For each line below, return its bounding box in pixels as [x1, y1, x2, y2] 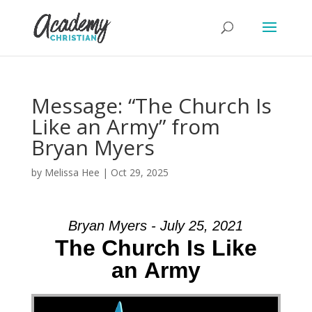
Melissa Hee [44, 166, 100, 179]
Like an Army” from [31, 112, 220, 141]
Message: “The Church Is [31, 91, 272, 120]
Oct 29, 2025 [110, 166, 169, 179]
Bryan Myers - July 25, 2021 [68, 218, 244, 233]
